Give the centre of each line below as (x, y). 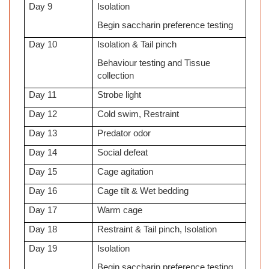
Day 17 (43, 210)
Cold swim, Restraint (138, 114)
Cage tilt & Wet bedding (143, 191)
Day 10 (43, 45)
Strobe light (119, 95)
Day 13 (43, 134)
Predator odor (124, 134)
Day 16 (43, 191)
